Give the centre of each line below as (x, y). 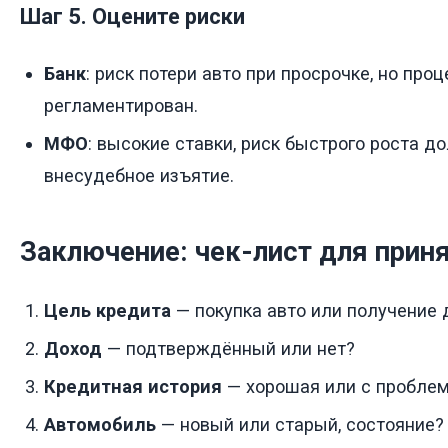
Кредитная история (133, 387)
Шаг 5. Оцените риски (132, 17)
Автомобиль (100, 425)
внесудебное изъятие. (139, 175)
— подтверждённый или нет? (228, 349)
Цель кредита (107, 311)
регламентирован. (121, 105)
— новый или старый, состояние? (300, 425)
